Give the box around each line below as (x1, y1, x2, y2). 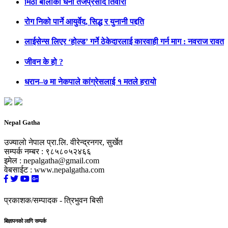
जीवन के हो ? (24, 57, 63, 66)
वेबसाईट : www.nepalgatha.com (4, 165, 104, 175)
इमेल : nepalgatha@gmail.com (4, 156, 99, 165)
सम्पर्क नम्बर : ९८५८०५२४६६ (4, 147, 91, 156)
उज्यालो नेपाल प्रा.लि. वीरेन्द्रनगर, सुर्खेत (4, 138, 123, 147)
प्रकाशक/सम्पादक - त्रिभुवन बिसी (4, 196, 103, 205)
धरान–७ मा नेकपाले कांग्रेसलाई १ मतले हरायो (24, 77, 156, 86)
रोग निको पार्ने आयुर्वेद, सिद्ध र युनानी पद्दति (24, 17, 144, 26)
